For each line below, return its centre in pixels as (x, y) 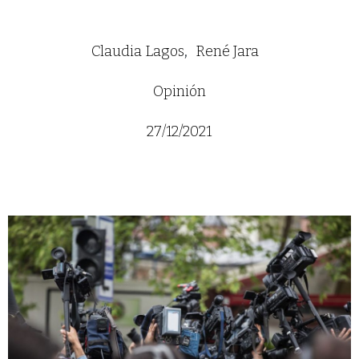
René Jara (228, 52)
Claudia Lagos (138, 52)
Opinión (179, 92)
